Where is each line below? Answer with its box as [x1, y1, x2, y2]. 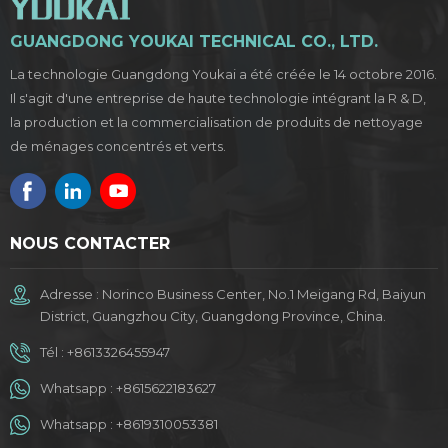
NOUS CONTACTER [10, 234, 170, 254]
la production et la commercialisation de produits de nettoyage [10, 114, 423, 131]
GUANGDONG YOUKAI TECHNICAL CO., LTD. [10, 32, 378, 52]
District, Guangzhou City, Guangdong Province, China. [40, 308, 386, 325]
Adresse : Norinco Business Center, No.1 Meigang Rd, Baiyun [40, 286, 426, 303]
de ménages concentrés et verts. [10, 138, 226, 155]
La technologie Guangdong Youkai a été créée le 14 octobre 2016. [10, 66, 437, 83]
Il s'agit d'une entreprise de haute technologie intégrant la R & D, [10, 90, 426, 107]
